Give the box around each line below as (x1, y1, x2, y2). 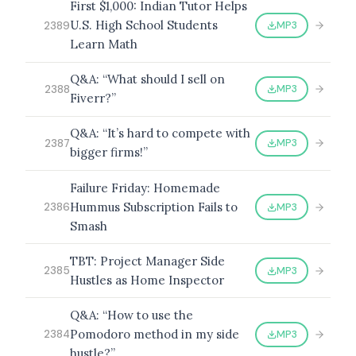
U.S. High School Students (70, 17, 218, 33)
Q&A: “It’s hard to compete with (70, 126, 250, 141)
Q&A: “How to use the (70, 307, 193, 323)
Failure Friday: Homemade (70, 180, 220, 195)
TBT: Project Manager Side (70, 253, 225, 269)
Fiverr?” (70, 91, 116, 106)
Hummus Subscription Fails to (70, 199, 238, 215)
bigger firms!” (70, 145, 148, 161)
